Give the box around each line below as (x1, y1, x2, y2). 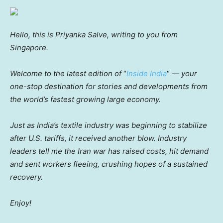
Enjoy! (10, 198, 31, 208)
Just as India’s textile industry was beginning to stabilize (10, 120, 207, 130)
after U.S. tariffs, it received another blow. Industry (10, 133, 187, 143)
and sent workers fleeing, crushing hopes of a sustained (10, 159, 208, 169)
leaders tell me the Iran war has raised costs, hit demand (10, 146, 209, 156)
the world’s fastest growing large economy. (10, 95, 161, 105)
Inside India (126, 69, 167, 79)
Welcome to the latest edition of (10, 69, 123, 79)
